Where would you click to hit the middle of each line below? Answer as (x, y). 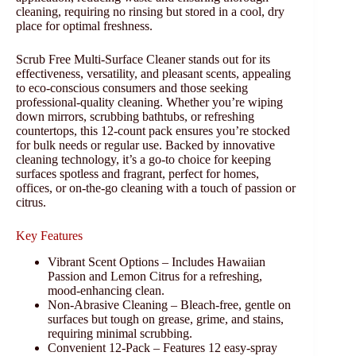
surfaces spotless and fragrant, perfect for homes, (137, 174)
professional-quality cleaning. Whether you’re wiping (149, 103)
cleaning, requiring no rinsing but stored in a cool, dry (150, 12)
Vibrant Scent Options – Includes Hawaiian (157, 262)
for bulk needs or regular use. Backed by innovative (145, 145)
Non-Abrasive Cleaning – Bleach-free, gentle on (169, 305)
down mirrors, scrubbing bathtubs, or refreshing (135, 117)
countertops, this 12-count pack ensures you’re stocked (153, 131)
